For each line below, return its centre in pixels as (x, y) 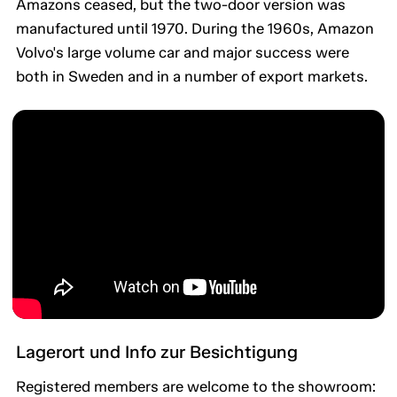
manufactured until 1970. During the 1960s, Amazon (195, 29)
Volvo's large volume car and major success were (183, 53)
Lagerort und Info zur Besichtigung (157, 352)
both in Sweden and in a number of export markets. (192, 77)
